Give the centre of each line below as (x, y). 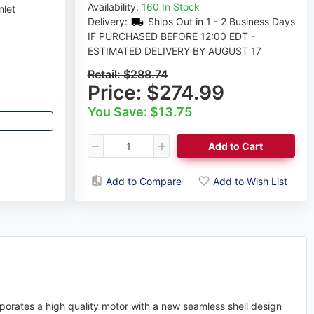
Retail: (105, 75)
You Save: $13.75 (139, 112)
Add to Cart (236, 146)
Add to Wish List (250, 181)
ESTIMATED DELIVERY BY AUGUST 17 (174, 51)
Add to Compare (143, 181)
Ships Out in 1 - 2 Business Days (221, 22)
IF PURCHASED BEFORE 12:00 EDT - (171, 36)
